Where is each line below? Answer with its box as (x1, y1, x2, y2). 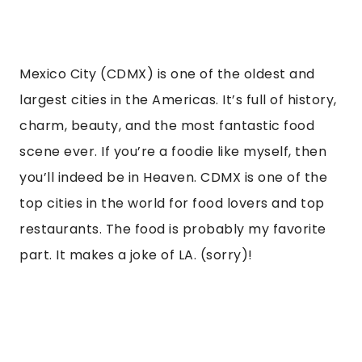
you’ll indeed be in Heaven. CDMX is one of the (19, 168, 327, 187)
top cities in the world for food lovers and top (19, 194, 325, 213)
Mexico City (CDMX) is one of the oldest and (19, 65, 315, 84)
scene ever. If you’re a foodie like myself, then (19, 142, 326, 162)
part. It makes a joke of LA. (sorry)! (19, 246, 256, 265)
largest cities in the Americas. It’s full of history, (19, 90, 337, 110)
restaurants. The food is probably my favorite (19, 220, 326, 239)
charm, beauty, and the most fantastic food (19, 116, 314, 136)
